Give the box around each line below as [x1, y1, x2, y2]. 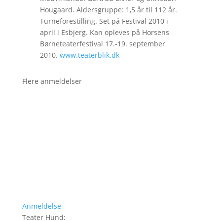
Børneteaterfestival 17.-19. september [39, 38, 165, 48]
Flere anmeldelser [22, 76, 82, 86]
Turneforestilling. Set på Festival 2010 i [39, 16, 168, 26]
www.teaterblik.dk [59, 50, 119, 60]
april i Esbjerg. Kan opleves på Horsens [39, 27, 169, 37]
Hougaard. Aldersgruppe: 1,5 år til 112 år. [39, 4, 177, 14]
